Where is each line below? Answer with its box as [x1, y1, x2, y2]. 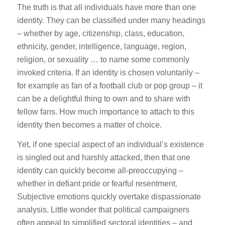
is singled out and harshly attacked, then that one [17, 153, 190, 162]
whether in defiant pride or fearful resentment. [17, 179, 177, 188]
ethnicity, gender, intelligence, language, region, [17, 42, 186, 51]
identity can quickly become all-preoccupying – [17, 166, 183, 175]
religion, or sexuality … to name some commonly [17, 55, 189, 64]
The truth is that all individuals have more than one [17, 3, 196, 12]
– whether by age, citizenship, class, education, [17, 29, 184, 38]
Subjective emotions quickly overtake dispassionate [17, 192, 201, 201]
